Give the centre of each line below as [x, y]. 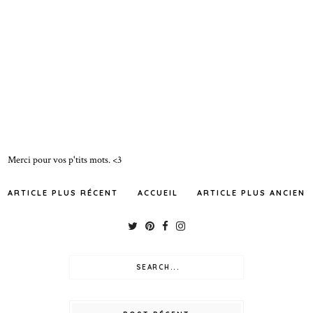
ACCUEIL [158, 192]
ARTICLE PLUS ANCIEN [251, 192]
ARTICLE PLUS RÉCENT [63, 192]
